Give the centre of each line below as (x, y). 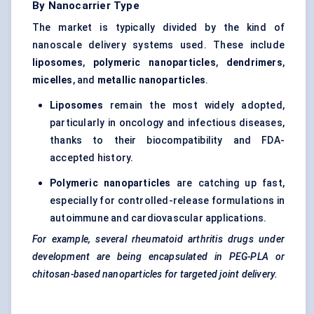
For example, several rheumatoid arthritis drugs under (158, 239)
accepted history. (92, 158)
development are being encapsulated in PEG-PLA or (158, 257)
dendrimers (254, 63)
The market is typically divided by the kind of (158, 28)
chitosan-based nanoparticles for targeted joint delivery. (155, 274)
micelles (53, 80)
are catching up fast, (227, 183)
